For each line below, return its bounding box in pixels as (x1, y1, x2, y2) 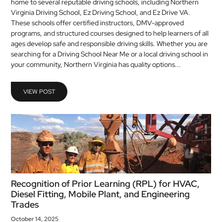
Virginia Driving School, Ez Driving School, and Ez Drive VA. (11, 8, 191, 17)
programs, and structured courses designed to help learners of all (11, 29, 209, 38)
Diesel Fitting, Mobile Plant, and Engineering (11, 188, 190, 200)
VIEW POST (23, 88, 55, 96)
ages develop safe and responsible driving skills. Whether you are (11, 39, 208, 48)
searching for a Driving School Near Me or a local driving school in (11, 50, 209, 58)
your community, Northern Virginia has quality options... (11, 60, 181, 69)
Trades (11, 199, 39, 210)
